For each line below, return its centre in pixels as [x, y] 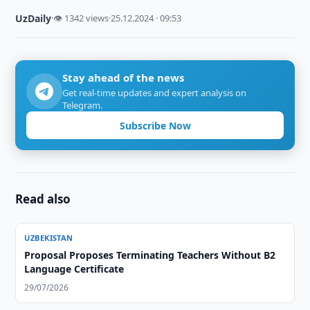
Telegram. [83, 105]
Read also [43, 199]
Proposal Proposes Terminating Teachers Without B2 [150, 255]
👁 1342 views [81, 18]
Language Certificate [74, 269]
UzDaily [34, 18]
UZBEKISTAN [49, 238]
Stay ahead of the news [124, 77]
